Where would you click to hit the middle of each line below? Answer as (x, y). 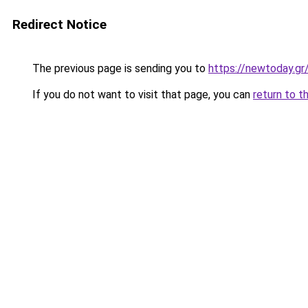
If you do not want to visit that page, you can (141, 95)
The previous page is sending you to (119, 68)
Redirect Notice (59, 24)
